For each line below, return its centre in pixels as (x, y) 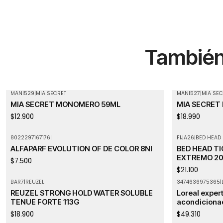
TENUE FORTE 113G (45, 202)
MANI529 (22, 93)
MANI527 (188, 93)
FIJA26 (185, 137)
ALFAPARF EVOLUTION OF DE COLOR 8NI (81, 149)
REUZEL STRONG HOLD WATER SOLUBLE (81, 193)
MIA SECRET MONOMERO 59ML (65, 105)
